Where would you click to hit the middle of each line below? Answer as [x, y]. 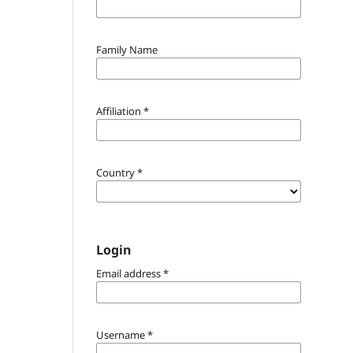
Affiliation [120, 111]
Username [122, 334]
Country [117, 172]
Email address [130, 273]
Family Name [127, 49]
